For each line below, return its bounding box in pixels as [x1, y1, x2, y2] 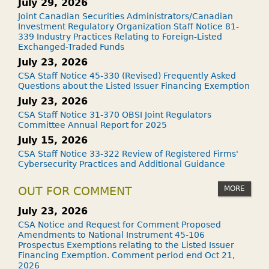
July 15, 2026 [18, 134, 88, 146]
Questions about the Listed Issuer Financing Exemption [18, 81, 250, 91]
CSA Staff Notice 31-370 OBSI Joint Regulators [18, 110, 211, 119]
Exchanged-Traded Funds [18, 42, 124, 52]
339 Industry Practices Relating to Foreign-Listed [18, 32, 222, 41]
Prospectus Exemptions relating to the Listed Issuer [18, 240, 234, 250]
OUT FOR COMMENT [18, 185, 132, 198]
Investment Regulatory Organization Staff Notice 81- [18, 22, 239, 31]
